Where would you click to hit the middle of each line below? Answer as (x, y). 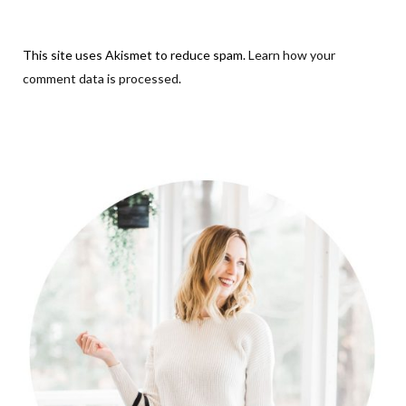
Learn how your (292, 54)
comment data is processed (101, 78)
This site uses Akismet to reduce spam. (135, 54)
